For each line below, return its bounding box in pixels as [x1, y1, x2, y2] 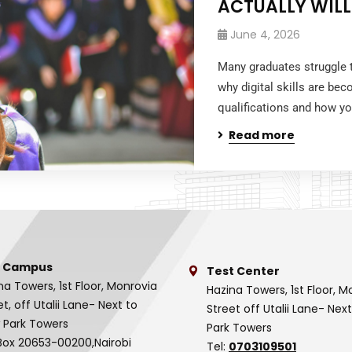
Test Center [207, 263, 280, 279]
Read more [229, 127, 295, 143]
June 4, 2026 [230, 27, 301, 42]
